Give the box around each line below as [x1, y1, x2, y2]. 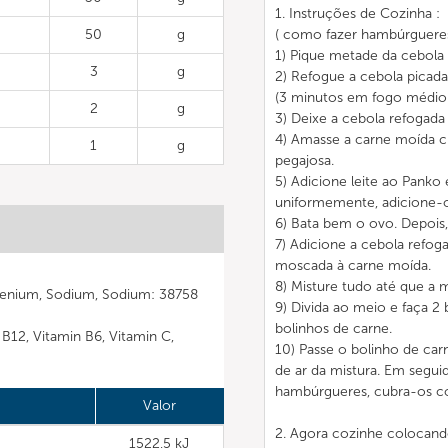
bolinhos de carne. [275, 320, 392, 337]
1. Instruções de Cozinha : [275, 5, 440, 22]
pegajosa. [275, 152, 334, 169]
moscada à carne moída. [275, 257, 431, 274]
